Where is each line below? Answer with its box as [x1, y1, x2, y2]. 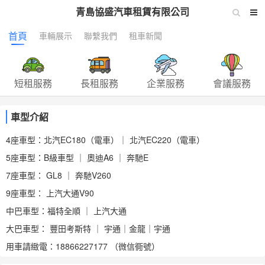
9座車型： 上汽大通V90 [6, 187, 94, 199]
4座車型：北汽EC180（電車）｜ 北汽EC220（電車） [6, 134, 205, 146]
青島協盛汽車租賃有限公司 [76, 5, 189, 18]
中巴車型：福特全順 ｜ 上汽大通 [6, 205, 127, 216]
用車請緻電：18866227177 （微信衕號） [6, 240, 160, 252]
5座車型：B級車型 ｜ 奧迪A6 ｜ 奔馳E [6, 151, 148, 163]
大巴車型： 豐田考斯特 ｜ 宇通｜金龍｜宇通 [6, 222, 170, 234]
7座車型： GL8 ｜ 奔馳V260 [6, 169, 111, 181]
